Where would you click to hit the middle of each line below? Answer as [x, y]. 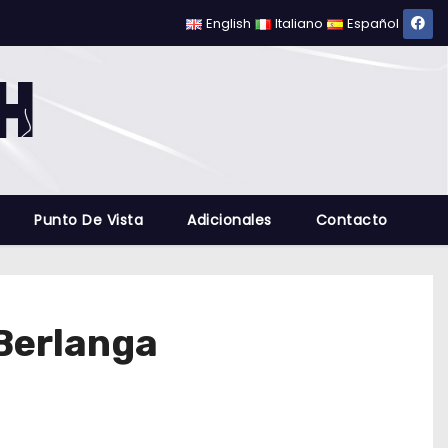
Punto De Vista [89, 220]
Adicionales [229, 220]
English [229, 23]
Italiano [299, 23]
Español [373, 23]
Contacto [351, 220]
